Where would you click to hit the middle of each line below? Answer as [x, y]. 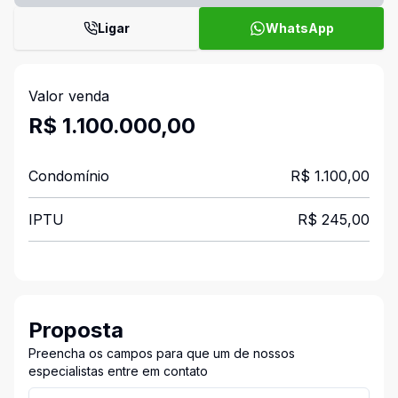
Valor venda [69, 96]
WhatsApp [299, 28]
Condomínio [69, 176]
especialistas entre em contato [118, 371]
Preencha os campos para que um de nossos [162, 353]
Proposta [76, 330]
